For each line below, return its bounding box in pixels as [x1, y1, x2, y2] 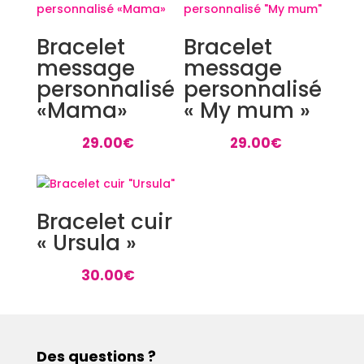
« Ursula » [36, 228, 136, 258]
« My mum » [184, 95, 311, 125]
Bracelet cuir [36, 207, 172, 237]
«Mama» [36, 95, 128, 125]
